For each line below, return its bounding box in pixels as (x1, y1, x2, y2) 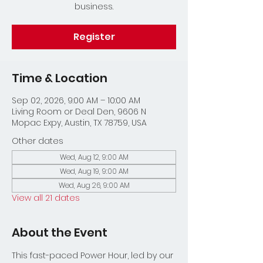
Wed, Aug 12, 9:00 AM (59, 152, 129, 162)
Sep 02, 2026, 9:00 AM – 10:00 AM (12, 95, 140, 106)
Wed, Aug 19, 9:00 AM (59, 166, 129, 176)
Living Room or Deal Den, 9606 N (12, 106, 146, 117)
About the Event (12, 224, 107, 241)
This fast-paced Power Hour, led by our (12, 249, 176, 261)
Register (73, 30, 115, 43)
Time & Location (12, 70, 107, 86)
